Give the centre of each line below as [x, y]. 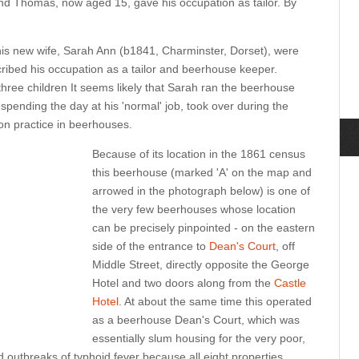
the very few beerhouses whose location [194, 209]
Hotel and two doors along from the [183, 283]
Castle [290, 283]
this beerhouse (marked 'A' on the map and [202, 172]
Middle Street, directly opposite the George [201, 264]
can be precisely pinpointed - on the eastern [204, 228]
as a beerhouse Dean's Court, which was [196, 320]
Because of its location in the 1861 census [199, 154]
